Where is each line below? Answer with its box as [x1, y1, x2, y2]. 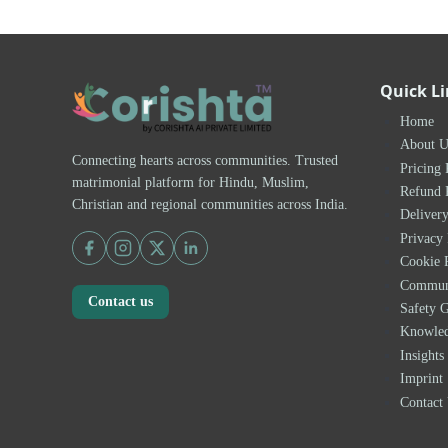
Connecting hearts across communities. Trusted [72, 151, 338, 168]
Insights [400, 346, 444, 363]
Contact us [88, 293, 153, 310]
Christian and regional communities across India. [72, 195, 348, 212]
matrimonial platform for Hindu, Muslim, [72, 173, 309, 190]
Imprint [400, 370, 443, 387]
